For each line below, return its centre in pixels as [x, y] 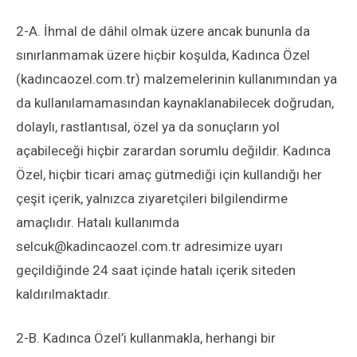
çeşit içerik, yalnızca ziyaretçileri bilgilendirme [152, 198]
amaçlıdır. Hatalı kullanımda [98, 222]
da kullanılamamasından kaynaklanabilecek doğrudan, [175, 103]
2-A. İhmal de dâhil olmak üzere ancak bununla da [163, 31]
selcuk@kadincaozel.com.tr [98, 246]
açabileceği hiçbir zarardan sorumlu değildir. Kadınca [173, 151]
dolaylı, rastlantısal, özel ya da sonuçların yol [148, 127]
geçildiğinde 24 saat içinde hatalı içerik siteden [156, 270]
